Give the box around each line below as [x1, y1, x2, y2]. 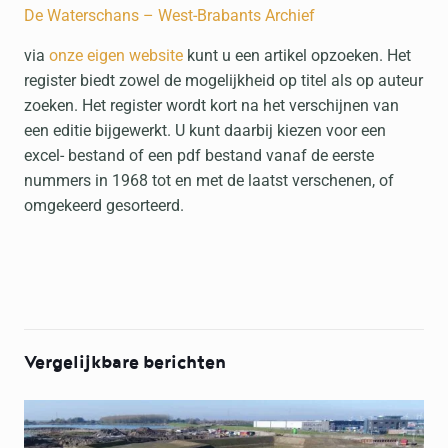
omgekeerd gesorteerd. [24, 196, 184, 215]
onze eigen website [49, 46, 183, 65]
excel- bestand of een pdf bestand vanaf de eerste [24, 146, 374, 165]
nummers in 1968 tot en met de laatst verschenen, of [24, 171, 394, 190]
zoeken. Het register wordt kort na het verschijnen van [24, 96, 399, 115]
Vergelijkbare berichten [24, 351, 226, 374]
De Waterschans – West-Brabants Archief [24, 6, 315, 25]
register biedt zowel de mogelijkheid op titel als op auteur [24, 71, 423, 90]
